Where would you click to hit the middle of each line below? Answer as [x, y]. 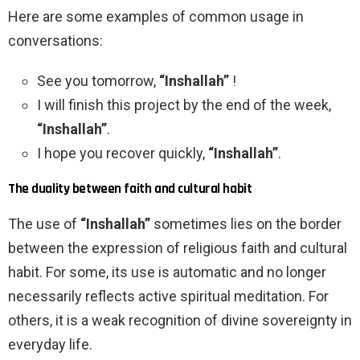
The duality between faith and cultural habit [130, 189]
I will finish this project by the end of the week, [184, 105]
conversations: [55, 41]
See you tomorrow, [98, 81]
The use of [44, 224]
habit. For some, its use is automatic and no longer [167, 272]
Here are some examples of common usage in [156, 17]
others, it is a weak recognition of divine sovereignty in [180, 321]
